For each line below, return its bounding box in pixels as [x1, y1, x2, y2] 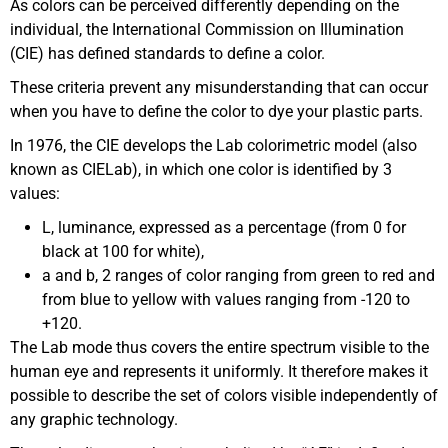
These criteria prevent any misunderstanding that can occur [10, 78, 428, 98]
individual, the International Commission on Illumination [10, 20, 404, 40]
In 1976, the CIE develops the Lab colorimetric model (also [10, 136, 417, 156]
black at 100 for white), [42, 242, 204, 262]
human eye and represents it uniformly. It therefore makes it [10, 362, 428, 382]
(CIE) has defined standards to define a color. [10, 44, 325, 64]
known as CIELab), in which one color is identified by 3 [10, 160, 392, 180]
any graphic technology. [10, 410, 178, 430]
